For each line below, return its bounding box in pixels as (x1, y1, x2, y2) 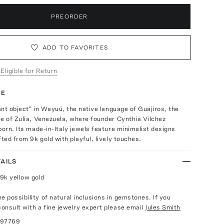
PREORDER (51, 13, 88, 20)
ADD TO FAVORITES (42, 44, 108, 51)
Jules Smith (145, 203, 180, 211)
